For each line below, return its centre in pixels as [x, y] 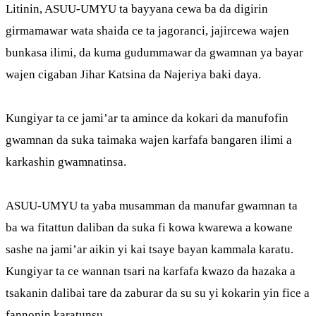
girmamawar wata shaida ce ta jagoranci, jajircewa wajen [147, 31]
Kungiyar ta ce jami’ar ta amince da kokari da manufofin [147, 118]
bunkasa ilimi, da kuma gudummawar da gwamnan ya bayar [154, 53]
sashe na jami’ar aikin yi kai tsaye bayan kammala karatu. [150, 249]
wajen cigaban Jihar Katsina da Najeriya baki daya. [133, 74]
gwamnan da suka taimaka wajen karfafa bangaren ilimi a [149, 140]
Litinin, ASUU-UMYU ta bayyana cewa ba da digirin [137, 9]
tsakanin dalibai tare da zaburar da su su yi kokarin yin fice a [158, 293]
